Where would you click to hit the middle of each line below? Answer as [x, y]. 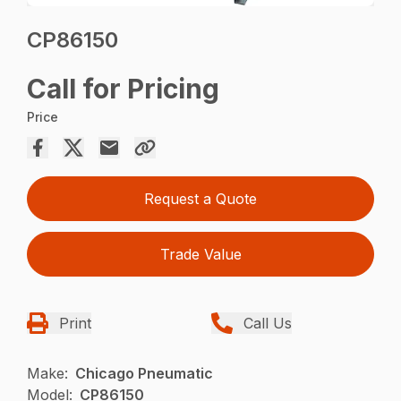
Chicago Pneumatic [145, 374]
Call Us [268, 324]
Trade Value [200, 255]
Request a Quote [200, 199]
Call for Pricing [124, 89]
